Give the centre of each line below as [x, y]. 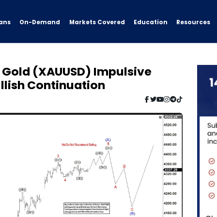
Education [150, 23]
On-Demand [40, 22]
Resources [194, 22]
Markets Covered [97, 23]
